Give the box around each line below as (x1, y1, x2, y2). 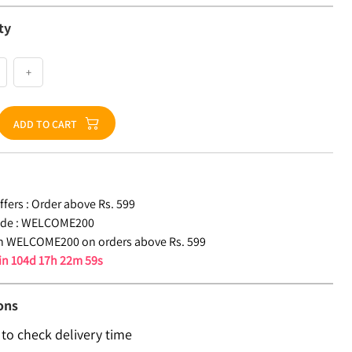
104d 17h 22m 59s (11, 252, 104, 269)
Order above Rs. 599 (31, 196, 136, 212)
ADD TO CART (13, 117, 78, 131)
